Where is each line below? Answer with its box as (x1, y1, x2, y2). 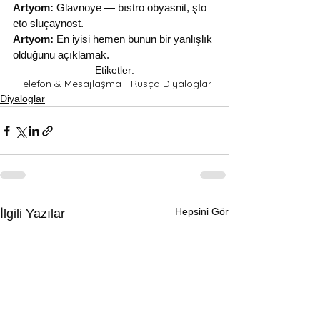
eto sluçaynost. (13, 17, 84, 29)
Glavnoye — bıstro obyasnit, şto (54, 1, 209, 14)
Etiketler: (94, 64, 134, 76)
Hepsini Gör (175, 206, 229, 217)
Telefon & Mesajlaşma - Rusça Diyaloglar (17, 77, 211, 90)
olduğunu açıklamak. (13, 49, 109, 61)
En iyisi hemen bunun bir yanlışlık (54, 33, 215, 45)
